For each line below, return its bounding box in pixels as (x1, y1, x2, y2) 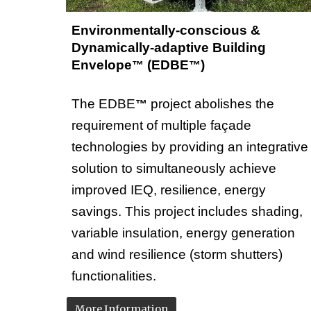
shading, (247, 204, 303, 219)
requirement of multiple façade (71, 118, 251, 133)
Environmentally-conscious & (71, 23, 260, 38)
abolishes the (194, 96, 274, 112)
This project (121, 204, 198, 219)
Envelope (71, 58, 132, 73)
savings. (71, 204, 121, 219)
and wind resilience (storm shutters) (71, 247, 283, 262)
